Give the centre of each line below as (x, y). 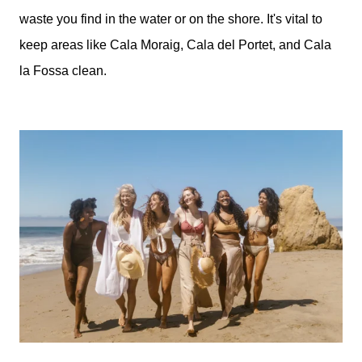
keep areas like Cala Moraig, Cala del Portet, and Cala (175, 45)
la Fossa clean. (63, 71)
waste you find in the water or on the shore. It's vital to (171, 19)
